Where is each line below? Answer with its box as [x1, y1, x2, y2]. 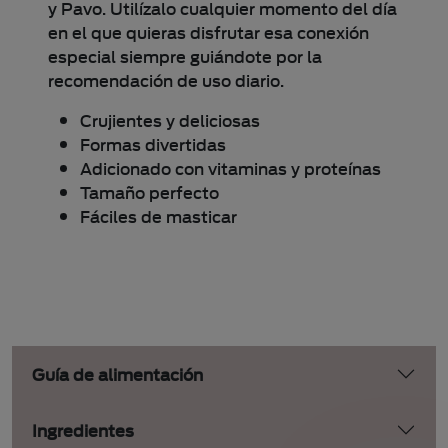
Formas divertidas [80, 131, 226, 157]
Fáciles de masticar [80, 203, 237, 229]
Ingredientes [32, 417, 134, 443]
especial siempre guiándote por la [48, 43, 322, 69]
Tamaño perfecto [80, 179, 219, 205]
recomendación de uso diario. [48, 67, 288, 93]
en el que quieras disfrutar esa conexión [48, 19, 369, 45]
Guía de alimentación [32, 361, 203, 387]
